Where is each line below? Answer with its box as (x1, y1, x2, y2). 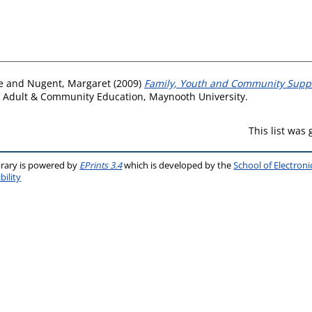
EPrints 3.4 (79, 159, 123, 171)
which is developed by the (122, 159, 234, 171)
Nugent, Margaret (27, 76, 111, 90)
